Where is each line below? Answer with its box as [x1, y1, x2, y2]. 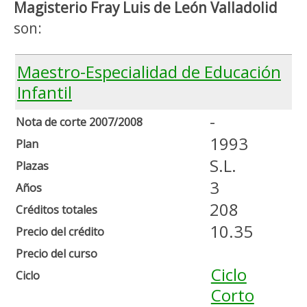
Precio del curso [16, 246, 97, 262]
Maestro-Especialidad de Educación [17, 60, 281, 84]
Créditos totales [16, 202, 97, 218]
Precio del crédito [16, 224, 104, 240]
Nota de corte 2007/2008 [16, 114, 143, 130]
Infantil [17, 81, 72, 104]
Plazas [16, 158, 49, 174]
